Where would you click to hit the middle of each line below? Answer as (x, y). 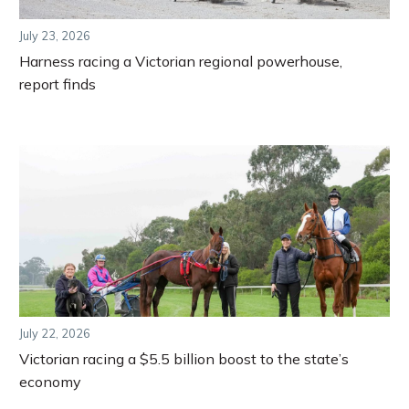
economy (50, 381)
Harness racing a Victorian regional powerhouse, (181, 61)
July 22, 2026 (55, 333)
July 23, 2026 (55, 35)
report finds (58, 84)
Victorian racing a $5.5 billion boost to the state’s (184, 358)
